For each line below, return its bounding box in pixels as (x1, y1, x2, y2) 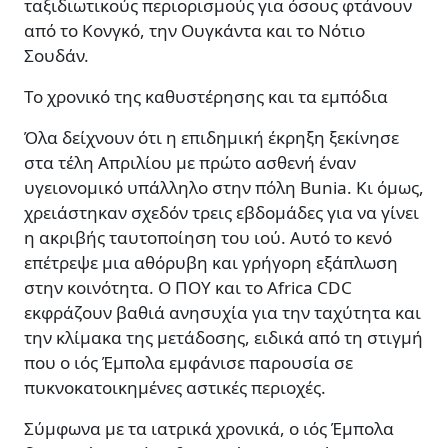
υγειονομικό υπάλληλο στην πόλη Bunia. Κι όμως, (24, 176, 424, 200)
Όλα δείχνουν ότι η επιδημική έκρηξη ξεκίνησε (24, 126, 399, 150)
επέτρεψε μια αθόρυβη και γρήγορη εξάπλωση (24, 251, 398, 275)
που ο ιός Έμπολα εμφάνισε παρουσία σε (24, 351, 353, 375)
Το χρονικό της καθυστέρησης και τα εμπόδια (24, 85, 388, 109)
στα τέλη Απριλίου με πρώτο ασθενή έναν (24, 151, 356, 175)
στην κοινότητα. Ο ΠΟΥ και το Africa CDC (24, 276, 352, 300)
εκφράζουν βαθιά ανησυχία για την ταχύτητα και (24, 301, 421, 325)
